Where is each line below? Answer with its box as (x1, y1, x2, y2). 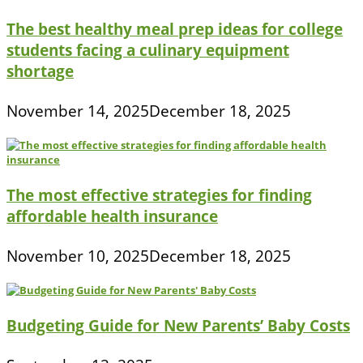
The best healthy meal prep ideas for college (6, 19, 343, 40)
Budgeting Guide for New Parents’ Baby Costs (6, 315, 350, 335)
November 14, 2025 (6, 100, 149, 122)
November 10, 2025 (6, 245, 149, 267)
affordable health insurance (6, 206, 218, 227)
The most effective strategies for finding (6, 185, 312, 206)
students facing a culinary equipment (6, 40, 289, 61)
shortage (6, 61, 74, 82)
